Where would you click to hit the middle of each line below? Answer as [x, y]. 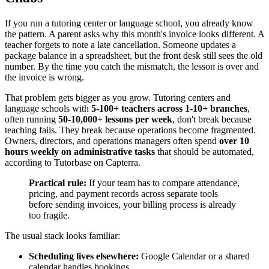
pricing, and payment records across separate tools [123, 193]
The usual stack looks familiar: [62, 235]
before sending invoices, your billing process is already [132, 204]
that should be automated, [204, 151]
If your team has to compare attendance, [163, 183]
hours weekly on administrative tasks [80, 151]
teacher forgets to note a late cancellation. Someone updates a [120, 44]
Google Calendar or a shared [194, 256]
